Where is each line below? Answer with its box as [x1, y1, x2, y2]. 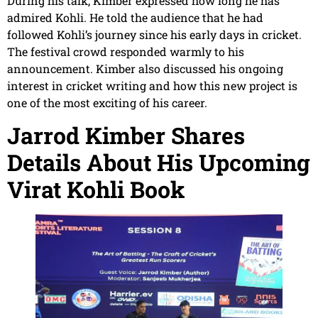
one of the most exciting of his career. [7, 95, 207, 111]
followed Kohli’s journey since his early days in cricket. [7, 27, 302, 43]
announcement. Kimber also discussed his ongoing [7, 61, 283, 77]
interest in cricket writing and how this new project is [7, 78, 297, 94]
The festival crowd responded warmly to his [7, 44, 244, 60]
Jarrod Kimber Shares [7, 119, 245, 150]
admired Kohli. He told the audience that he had [7, 10, 263, 26]
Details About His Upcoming [7, 146, 310, 177]
